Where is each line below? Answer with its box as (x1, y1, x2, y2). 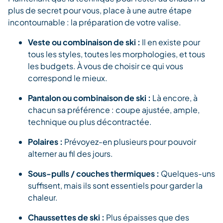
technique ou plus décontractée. (28, 116, 152, 127)
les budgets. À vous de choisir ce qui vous (28, 60, 183, 71)
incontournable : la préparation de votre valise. (8, 16, 183, 27)
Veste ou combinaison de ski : (28, 36, 142, 47)
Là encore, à (152, 92, 198, 103)
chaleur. (28, 192, 58, 203)
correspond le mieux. (28, 72, 108, 83)
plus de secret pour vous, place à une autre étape (8, 4, 192, 15)
